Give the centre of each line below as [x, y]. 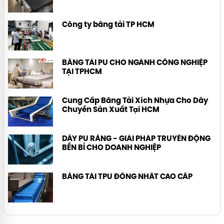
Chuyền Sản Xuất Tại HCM [111, 110]
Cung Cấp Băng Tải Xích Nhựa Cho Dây [135, 101]
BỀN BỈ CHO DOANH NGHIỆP [111, 148]
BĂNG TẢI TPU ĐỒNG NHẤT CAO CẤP [127, 177]
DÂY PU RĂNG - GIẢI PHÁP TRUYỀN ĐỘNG [136, 139]
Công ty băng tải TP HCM [108, 25]
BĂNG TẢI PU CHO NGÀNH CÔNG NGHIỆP [135, 63]
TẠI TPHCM [82, 72]
